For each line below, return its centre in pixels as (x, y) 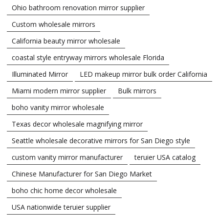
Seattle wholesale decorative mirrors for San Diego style (101, 140)
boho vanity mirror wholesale (58, 107)
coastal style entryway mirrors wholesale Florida (88, 57)
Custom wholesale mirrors (54, 24)
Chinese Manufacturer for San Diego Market (82, 174)
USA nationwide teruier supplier (61, 207)
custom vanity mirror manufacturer (67, 157)
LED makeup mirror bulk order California (143, 74)
